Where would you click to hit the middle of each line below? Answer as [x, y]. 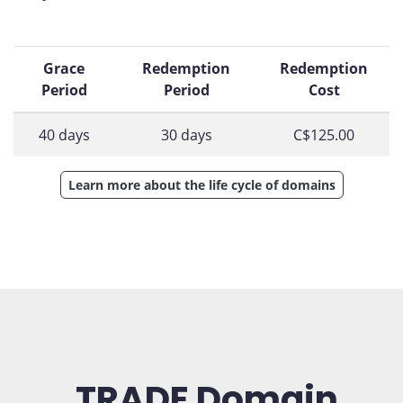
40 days [64, 135]
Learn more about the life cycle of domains [201, 185]
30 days [186, 135]
